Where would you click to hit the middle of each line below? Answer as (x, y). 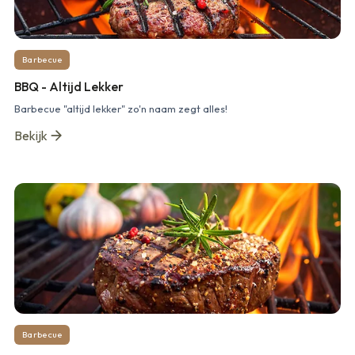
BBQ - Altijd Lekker (69, 86)
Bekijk (31, 135)
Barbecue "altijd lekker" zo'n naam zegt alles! (121, 108)
